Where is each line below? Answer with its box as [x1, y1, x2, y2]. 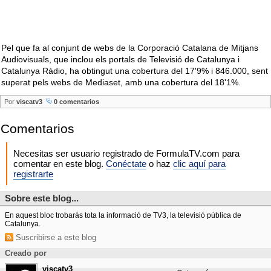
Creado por [5, 249, 47, 258]
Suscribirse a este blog [13, 233, 96, 242]
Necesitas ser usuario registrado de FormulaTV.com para [13, 148, 240, 158]
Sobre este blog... [5, 193, 79, 203]
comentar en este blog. [13, 158, 106, 169]
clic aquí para [173, 158, 226, 169]
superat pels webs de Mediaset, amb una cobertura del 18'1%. [1, 77, 241, 87]
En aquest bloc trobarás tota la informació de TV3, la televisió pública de [5, 211, 241, 220]
